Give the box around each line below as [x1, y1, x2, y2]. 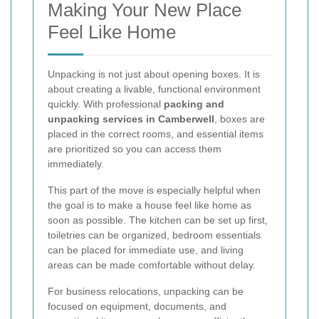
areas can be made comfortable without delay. [48, 259, 256, 271]
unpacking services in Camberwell [48, 113, 214, 125]
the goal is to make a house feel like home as [48, 199, 251, 211]
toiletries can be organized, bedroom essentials [48, 229, 261, 241]
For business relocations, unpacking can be [48, 286, 244, 298]
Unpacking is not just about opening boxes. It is [48, 68, 260, 80]
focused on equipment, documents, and [48, 300, 226, 313]
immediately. [48, 158, 104, 170]
